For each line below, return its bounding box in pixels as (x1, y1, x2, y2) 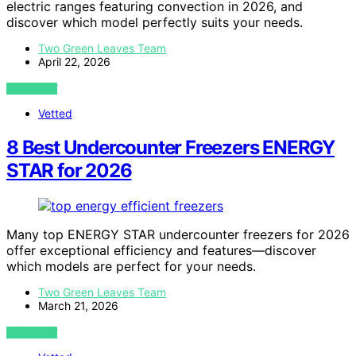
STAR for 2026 (6, 158, 132, 182)
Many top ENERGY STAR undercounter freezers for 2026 (6, 226, 350, 242)
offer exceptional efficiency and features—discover (6, 242, 316, 258)
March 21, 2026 (38, 298, 118, 312)
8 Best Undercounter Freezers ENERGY (6, 135, 335, 159)
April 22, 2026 (38, 54, 110, 68)
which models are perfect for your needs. (6, 257, 256, 274)
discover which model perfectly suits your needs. (6, 14, 303, 30)
